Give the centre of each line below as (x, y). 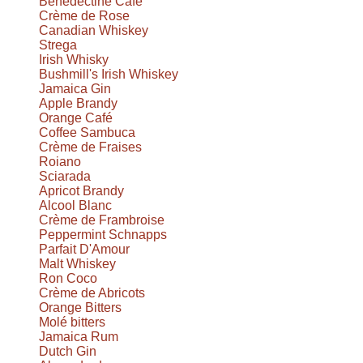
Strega (58, 45)
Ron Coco (68, 278)
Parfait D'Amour (84, 249)
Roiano (60, 161)
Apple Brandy (78, 103)
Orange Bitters (80, 307)
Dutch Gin (68, 351)
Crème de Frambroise (102, 220)
